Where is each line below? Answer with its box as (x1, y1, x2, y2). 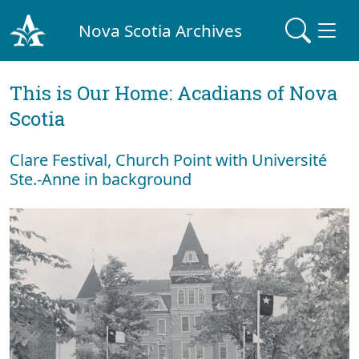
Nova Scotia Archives (79, 18, 243, 42)
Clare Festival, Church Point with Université (10, 149, 327, 171)
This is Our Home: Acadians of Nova (10, 80, 337, 106)
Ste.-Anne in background (10, 168, 192, 190)
